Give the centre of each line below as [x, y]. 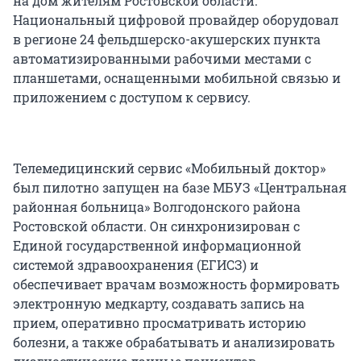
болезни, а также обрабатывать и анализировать [174, 342]
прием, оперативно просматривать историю [160, 323]
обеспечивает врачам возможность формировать [176, 284]
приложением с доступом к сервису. [132, 98]
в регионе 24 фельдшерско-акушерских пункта [167, 39]
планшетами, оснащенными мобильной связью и [177, 78]
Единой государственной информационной [157, 246]
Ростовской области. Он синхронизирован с [156, 226]
